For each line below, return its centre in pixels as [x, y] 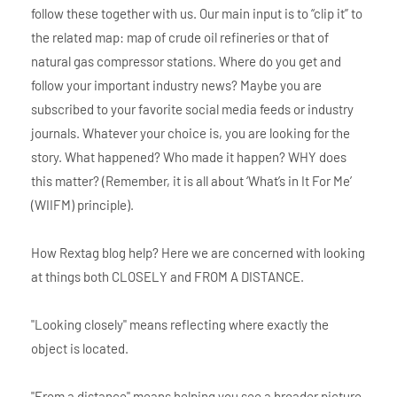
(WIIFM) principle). [82, 204]
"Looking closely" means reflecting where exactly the [180, 324]
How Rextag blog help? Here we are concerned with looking [198, 252]
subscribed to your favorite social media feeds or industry [192, 109]
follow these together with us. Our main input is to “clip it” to [197, 13]
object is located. [80, 348]
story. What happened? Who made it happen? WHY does [189, 156]
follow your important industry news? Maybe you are [176, 85]
